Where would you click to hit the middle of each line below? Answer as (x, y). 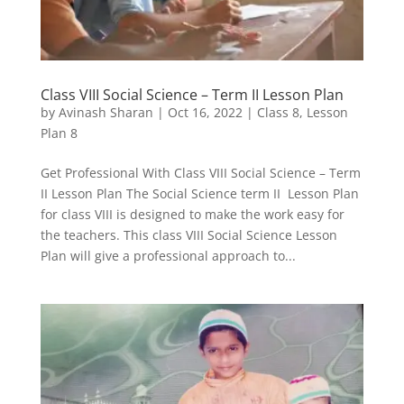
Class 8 (278, 113)
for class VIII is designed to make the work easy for (192, 215)
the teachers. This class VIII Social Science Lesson (188, 235)
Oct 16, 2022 (205, 113)
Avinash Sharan (106, 113)
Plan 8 (59, 133)
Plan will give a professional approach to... (168, 256)
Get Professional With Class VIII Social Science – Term (200, 173)
